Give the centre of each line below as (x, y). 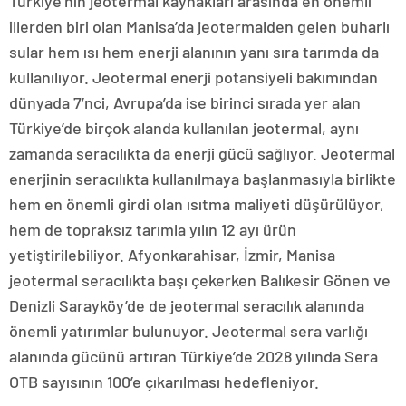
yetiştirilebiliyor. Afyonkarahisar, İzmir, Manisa (172, 254)
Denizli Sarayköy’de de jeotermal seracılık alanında (187, 305)
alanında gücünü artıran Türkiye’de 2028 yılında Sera (193, 356)
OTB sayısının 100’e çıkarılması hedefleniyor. (164, 381)
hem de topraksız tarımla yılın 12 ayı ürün (153, 229)
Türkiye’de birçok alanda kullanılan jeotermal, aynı (184, 127)
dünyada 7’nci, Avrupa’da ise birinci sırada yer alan (185, 102)
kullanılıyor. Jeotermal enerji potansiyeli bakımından (193, 77)
